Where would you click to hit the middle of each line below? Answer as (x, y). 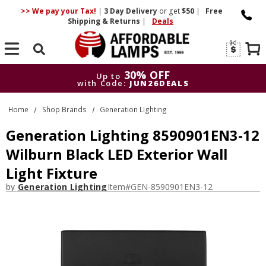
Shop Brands (64, 109)
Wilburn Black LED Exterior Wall (117, 154)
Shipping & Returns (105, 21)
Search (39, 65)
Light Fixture (52, 173)
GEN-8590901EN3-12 (171, 187)
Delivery (141, 11)
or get (169, 11)
